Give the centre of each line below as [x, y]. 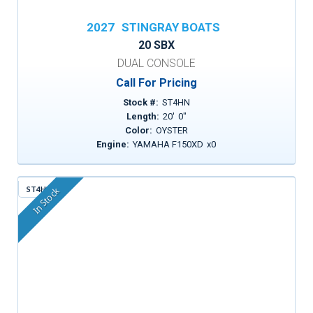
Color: [138, 130]
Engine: [113, 144]
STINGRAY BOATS [170, 27]
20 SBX [156, 45]
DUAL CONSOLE [156, 63]
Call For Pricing [156, 83]
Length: [143, 116]
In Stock [46, 201]
